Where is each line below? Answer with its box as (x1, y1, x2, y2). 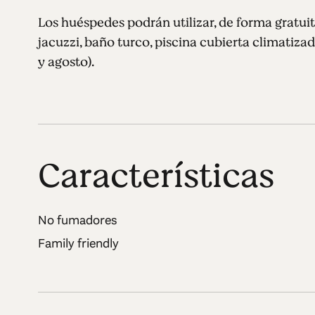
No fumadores (37, 211, 117, 229)
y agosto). (37, 52, 94, 71)
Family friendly (37, 234, 119, 252)
